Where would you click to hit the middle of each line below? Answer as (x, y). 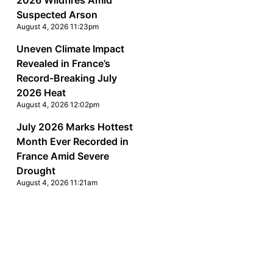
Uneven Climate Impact (70, 49)
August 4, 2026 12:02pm (58, 105)
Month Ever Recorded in (72, 141)
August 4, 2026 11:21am (57, 183)
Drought (36, 171)
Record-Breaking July (66, 78)
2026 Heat (41, 93)
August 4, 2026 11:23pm (57, 27)
